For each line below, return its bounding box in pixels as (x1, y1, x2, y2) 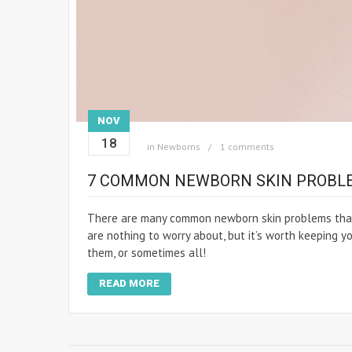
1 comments (220, 141, 274, 153)
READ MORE (99, 277, 159, 290)
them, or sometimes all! (87, 245, 206, 261)
